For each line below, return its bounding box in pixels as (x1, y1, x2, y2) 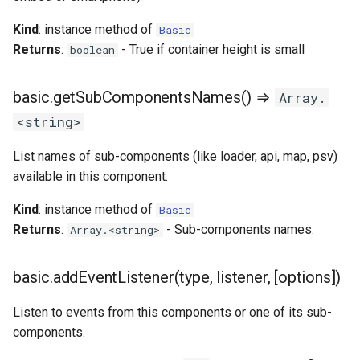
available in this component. (13, 169, 168, 184)
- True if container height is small (118, 42, 305, 57)
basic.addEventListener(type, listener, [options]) (13, 268, 342, 287)
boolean (70, 43, 115, 57)
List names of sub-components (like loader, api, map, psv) (13, 149, 337, 164)
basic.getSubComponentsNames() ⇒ (13, 88, 275, 107)
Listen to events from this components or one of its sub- (13, 305, 332, 320)
